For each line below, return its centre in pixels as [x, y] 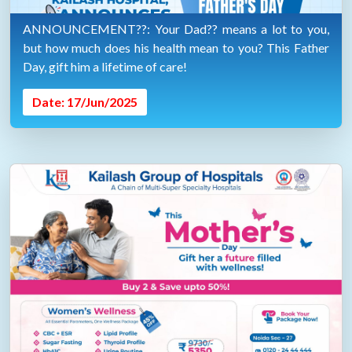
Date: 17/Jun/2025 [85, 102]
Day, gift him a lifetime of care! [105, 66]
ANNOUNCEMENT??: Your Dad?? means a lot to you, [176, 29]
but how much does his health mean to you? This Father [176, 48]
